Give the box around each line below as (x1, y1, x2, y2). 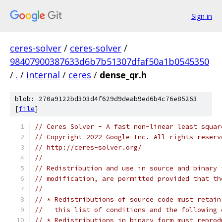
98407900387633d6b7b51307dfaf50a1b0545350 (10, 55, 209, 67)
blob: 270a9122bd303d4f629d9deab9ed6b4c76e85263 (15, 95, 197, 103)
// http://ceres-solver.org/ (35, 143, 142, 152)
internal (26, 69, 60, 81)
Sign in (191, 11, 212, 21)
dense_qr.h (100, 69, 147, 81)
